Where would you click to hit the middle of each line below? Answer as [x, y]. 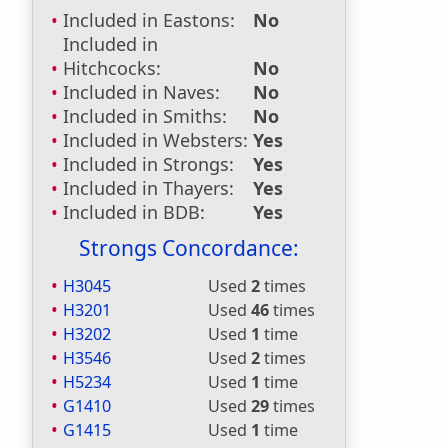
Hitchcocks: [112, 68]
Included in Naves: [141, 92]
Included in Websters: [155, 140]
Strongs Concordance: [189, 248]
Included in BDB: [134, 212]
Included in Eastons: [149, 20]
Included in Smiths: [145, 116]
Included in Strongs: [148, 164]
